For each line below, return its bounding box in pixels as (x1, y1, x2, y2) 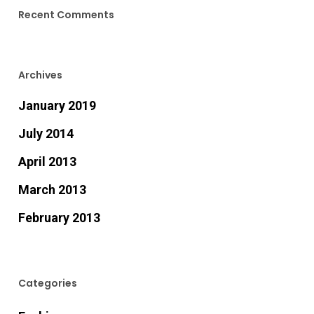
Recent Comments (18, 8, 114, 22)
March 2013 (18, 182, 86, 197)
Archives (18, 68, 62, 82)
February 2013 (18, 210, 100, 225)
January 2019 (18, 98, 96, 113)
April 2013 (18, 154, 76, 169)
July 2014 (18, 126, 74, 141)
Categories (18, 276, 77, 290)
